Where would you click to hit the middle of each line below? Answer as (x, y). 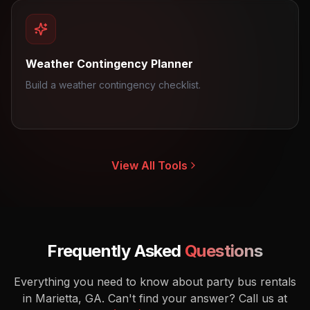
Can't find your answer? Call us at (198, 298)
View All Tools (149, 165)
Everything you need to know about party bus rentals (155, 282)
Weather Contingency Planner (109, 64)
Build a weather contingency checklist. (113, 85)
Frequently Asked (116, 251)
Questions (224, 251)
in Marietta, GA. (64, 298)
